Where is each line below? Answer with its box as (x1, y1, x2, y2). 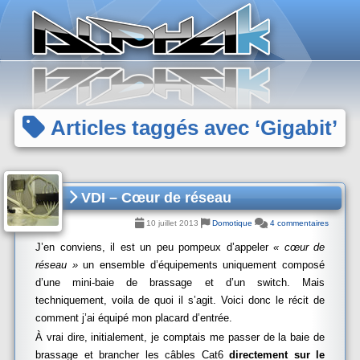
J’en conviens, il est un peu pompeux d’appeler (35, 241, 273, 253)
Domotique (212, 219, 252, 227)
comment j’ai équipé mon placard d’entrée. (35, 312, 232, 324)
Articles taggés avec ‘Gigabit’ (45, 116, 337, 140)
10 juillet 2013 (144, 219, 201, 227)
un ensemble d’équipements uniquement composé (77, 259, 325, 271)
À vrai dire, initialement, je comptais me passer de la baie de (35, 331, 325, 343)
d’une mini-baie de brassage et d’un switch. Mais (35, 276, 325, 288)
